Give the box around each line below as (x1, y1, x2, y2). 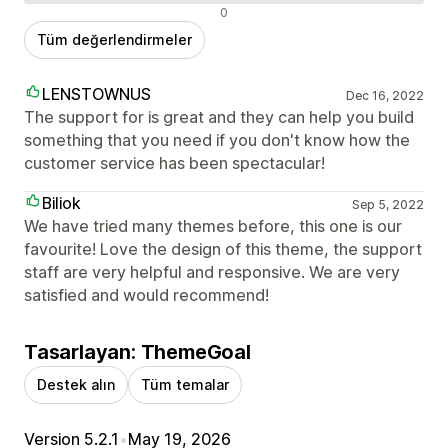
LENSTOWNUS (42, 84, 151, 105)
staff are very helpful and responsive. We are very (24, 262, 400, 283)
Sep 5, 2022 (351, 197, 424, 213)
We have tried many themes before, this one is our (24, 216, 402, 237)
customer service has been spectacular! (24, 153, 325, 174)
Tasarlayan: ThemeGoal (24, 340, 251, 365)
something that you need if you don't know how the (24, 130, 410, 151)
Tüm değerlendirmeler (37, 31, 192, 49)
